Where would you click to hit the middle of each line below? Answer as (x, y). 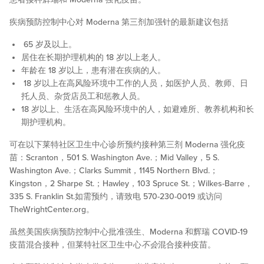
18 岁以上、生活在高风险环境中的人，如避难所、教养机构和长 (138, 110)
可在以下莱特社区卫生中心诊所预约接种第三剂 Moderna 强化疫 (127, 145)
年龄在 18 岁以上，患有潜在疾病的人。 (93, 71)
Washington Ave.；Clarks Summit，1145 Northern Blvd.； (114, 171)
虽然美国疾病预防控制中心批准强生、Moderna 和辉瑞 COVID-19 (128, 232)
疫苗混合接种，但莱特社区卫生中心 (75, 245)
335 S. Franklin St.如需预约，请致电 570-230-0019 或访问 (116, 197)
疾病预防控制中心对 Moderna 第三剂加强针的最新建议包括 (119, 22)
